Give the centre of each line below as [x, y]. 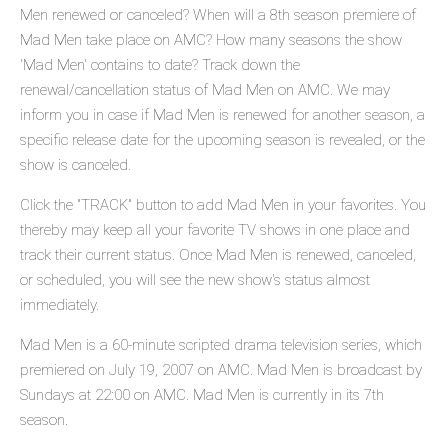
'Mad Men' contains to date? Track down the [160, 65]
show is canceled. [75, 165]
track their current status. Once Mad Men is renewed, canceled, [218, 255]
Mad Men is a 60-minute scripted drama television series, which [221, 345]
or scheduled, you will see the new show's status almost [195, 280]
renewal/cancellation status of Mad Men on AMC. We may [205, 90]
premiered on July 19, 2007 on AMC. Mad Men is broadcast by [221, 370]
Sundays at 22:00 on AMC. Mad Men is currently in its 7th [202, 395]
